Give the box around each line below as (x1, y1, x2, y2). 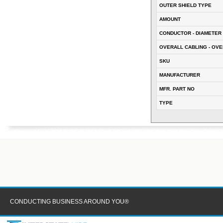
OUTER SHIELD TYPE (159, 2, 212, 8)
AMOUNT (159, 16, 181, 22)
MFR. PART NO (159, 86, 195, 92)
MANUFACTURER (159, 72, 200, 78)
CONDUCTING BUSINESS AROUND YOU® (10, 198, 129, 206)
